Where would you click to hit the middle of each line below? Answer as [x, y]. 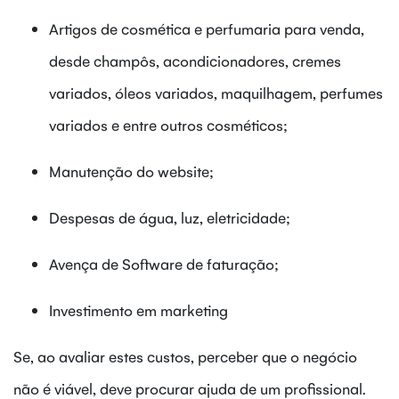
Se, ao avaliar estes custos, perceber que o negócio [185, 356]
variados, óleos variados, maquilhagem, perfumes [216, 92]
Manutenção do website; [131, 171]
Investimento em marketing [138, 309]
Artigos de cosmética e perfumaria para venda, [207, 28]
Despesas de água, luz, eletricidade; [170, 217]
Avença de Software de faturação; [164, 263]
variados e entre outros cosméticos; [168, 124]
